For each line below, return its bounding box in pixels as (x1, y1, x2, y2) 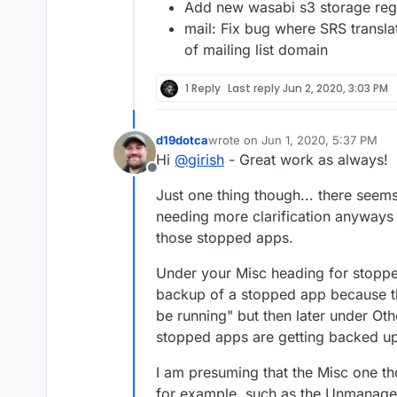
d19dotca (156, 133, 208, 148)
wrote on (208, 133, 261, 148)
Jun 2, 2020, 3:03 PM (283, 80, 388, 96)
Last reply (228, 80, 283, 96)
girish (188, 151, 224, 169)
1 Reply (185, 80, 221, 96)
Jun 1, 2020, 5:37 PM (261, 133, 378, 148)
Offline (151, 168, 195, 187)
